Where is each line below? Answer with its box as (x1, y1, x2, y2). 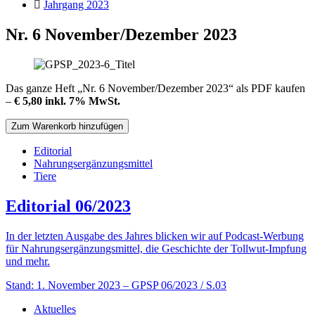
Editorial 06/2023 (6, 196, 131, 215)
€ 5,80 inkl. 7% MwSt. (14, 94, 120, 107)
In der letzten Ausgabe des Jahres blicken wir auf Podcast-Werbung (6, 229, 304, 242)
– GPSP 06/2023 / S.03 (123, 278, 226, 291)
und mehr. (6, 255, 50, 267)
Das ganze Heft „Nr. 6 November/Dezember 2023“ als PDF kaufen (6, 82, 305, 94)
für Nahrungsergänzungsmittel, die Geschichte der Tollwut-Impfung (6, 242, 307, 255)
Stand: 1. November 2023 (6, 278, 120, 291)
